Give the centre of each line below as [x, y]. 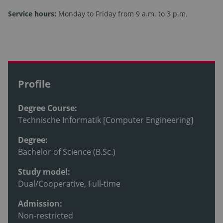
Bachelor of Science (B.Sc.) [67, 152]
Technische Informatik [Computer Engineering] [106, 120]
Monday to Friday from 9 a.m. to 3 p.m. [123, 14]
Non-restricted [46, 215]
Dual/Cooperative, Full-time [69, 183]
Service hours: [33, 14]
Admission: [40, 203]
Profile [34, 84]
